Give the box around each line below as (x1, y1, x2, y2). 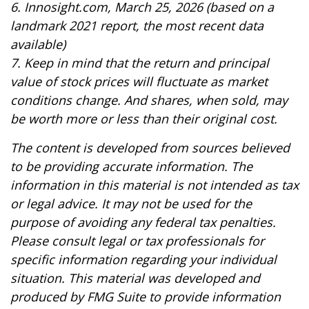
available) (10, 36, 66, 52)
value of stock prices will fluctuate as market (10, 73, 268, 90)
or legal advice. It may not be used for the (10, 195, 252, 212)
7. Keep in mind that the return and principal (10, 54, 269, 71)
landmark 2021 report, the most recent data (10, 17, 263, 34)
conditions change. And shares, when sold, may (10, 92, 288, 108)
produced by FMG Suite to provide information (10, 288, 281, 305)
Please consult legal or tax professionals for (10, 232, 264, 249)
